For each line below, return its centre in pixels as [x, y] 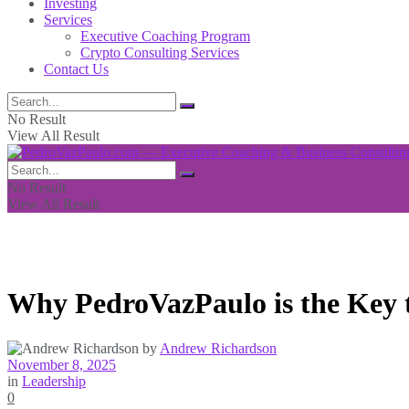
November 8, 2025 [62, 364]
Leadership [54, 381]
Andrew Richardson [218, 348]
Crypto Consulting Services [160, 52]
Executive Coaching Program [165, 36]
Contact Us [76, 69]
